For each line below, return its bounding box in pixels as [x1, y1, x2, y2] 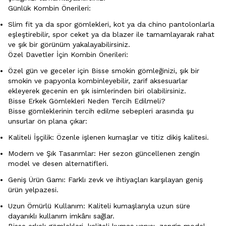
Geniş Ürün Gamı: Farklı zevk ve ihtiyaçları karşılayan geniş [8, 175, 203, 184]
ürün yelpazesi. [8, 185, 59, 194]
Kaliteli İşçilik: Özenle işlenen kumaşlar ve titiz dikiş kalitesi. [8, 133, 209, 141]
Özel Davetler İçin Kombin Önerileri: [8, 50, 128, 59]
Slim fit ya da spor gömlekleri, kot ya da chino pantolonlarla [8, 20, 214, 28]
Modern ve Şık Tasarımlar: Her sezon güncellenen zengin [8, 149, 200, 157]
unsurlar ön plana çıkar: [8, 117, 87, 125]
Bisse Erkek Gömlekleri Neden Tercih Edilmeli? [8, 96, 165, 105]
